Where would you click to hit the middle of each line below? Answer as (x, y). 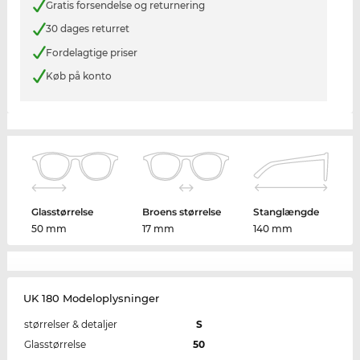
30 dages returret (87, 29)
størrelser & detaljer (70, 324)
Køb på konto (78, 76)
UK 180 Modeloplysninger (91, 298)
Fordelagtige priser (91, 52)
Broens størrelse (182, 211)
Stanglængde (286, 211)
